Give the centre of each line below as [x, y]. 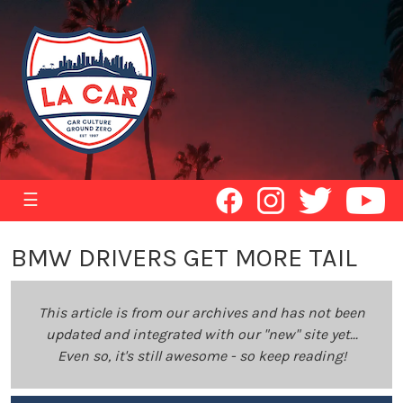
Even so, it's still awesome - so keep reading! [201, 356]
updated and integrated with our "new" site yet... [201, 334]
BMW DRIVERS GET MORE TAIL [184, 258]
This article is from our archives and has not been [201, 313]
